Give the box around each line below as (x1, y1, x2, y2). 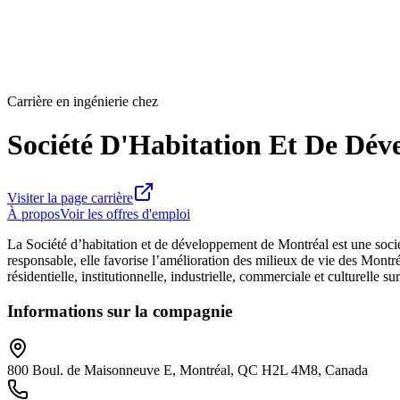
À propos (7, 205, 60, 221)
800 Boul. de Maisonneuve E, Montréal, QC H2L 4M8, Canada (7, 362, 368, 379)
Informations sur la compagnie (7, 301, 232, 321)
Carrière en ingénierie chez (7, 94, 158, 109)
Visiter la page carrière (7, 189, 133, 205)
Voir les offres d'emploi (60, 205, 190, 221)
